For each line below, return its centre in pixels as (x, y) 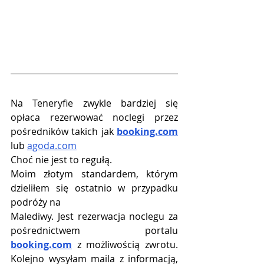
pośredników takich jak (64, 131)
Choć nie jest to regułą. (61, 159)
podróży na (36, 202)
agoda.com (52, 145)
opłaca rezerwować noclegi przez (94, 117)
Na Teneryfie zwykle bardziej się (94, 103)
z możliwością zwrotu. (125, 244)
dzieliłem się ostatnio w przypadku (94, 188)
